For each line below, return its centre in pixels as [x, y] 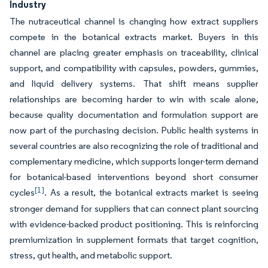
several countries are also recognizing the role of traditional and [134, 146]
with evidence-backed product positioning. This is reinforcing [134, 224]
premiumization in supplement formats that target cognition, [134, 240]
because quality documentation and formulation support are [134, 115]
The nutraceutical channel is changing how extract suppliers [134, 21]
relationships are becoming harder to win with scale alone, [134, 99]
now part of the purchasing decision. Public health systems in [134, 130]
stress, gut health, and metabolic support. [91, 255]
